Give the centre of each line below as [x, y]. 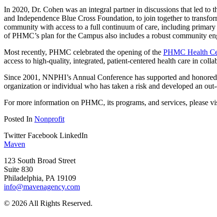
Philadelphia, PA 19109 [40, 178]
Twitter [15, 135]
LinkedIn [74, 135]
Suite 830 [18, 169]
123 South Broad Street [40, 160]
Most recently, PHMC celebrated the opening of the [84, 52]
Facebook [43, 135]
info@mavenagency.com [42, 186]
